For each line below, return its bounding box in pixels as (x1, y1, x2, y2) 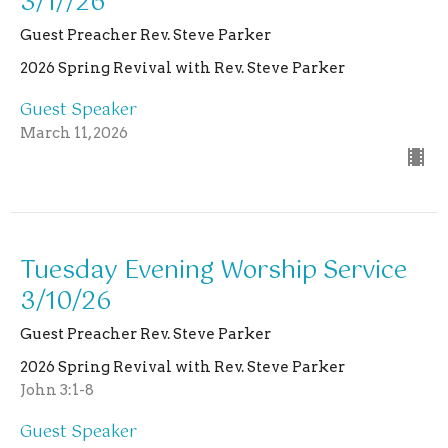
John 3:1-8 (20, 380, 94, 399)
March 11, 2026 (20, 123, 128, 142)
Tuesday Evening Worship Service (20, 250, 407, 291)
